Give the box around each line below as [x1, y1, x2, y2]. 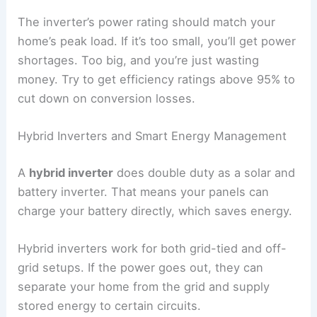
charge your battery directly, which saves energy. [18, 204, 293, 219]
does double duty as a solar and [113, 166, 296, 180]
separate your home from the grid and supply [18, 279, 270, 294]
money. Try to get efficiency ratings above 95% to [18, 72, 296, 87]
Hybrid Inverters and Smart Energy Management [18, 129, 287, 144]
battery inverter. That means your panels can [18, 185, 270, 200]
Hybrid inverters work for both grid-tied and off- [18, 241, 287, 256]
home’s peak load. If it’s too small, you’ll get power [18, 34, 296, 49]
